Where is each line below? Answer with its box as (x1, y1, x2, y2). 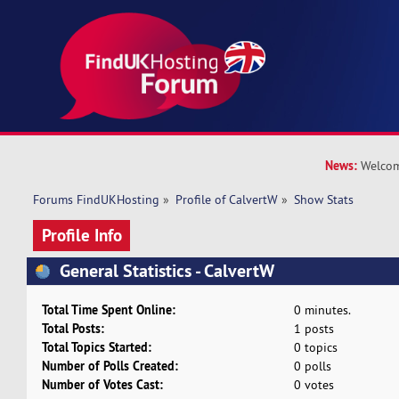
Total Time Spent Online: (42, 301, 176, 319)
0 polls (293, 358, 331, 375)
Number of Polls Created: (42, 357, 179, 375)
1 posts (293, 321, 334, 338)
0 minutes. (293, 302, 351, 319)
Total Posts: (42, 320, 105, 338)
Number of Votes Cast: (42, 376, 164, 394)
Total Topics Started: (42, 338, 152, 356)
